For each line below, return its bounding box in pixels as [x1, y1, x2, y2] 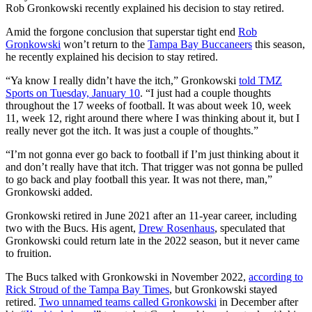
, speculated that [214, 222, 285, 235]
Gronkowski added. [6, 186, 93, 198]
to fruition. [6, 247, 52, 260]
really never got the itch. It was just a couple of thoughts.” [6, 125, 258, 137]
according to [249, 271, 303, 283]
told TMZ [239, 75, 282, 87]
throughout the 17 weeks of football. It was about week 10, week [6, 100, 291, 112]
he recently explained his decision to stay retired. [6, 51, 218, 63]
